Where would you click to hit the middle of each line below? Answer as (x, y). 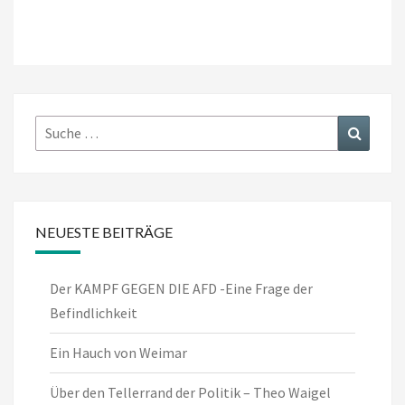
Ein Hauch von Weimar (118, 353)
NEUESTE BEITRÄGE (104, 232)
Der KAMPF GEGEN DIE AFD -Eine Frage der (181, 289)
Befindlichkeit (94, 313)
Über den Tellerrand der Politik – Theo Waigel (190, 393)
